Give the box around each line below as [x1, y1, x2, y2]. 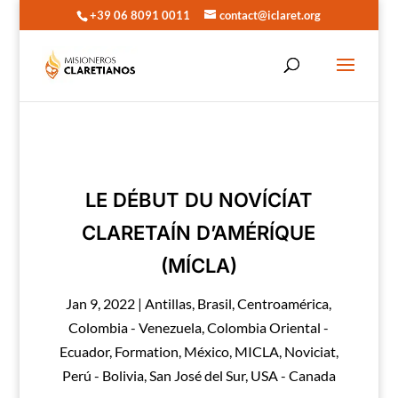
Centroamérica [237, 295, 330, 312]
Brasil [197, 295, 233, 312]
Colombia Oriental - [207, 319, 330, 336]
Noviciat [283, 343, 336, 360]
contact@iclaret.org [219, 7, 322, 22]
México [183, 343, 229, 360]
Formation [114, 343, 179, 360]
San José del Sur [148, 367, 245, 384]
